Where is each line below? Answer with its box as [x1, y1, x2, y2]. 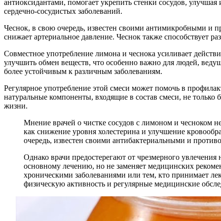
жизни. [4, 101, 28, 110]
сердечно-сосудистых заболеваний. [4, 6, 122, 15]
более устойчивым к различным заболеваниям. [4, 67, 162, 75]
